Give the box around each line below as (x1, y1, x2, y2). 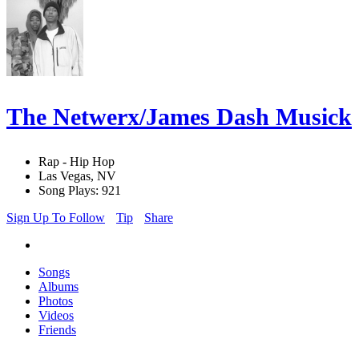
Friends (38, 323, 76, 337)
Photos (38, 294, 73, 309)
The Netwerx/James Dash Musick (6, 103, 352, 131)
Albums (38, 280, 79, 294)
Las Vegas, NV (38, 169, 116, 184)
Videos (38, 309, 74, 323)
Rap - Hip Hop (38, 155, 115, 169)
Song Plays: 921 (38, 184, 121, 198)
